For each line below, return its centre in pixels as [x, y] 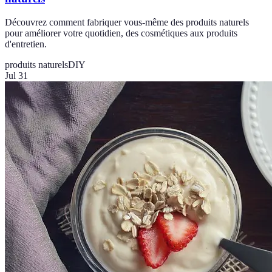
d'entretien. [26, 44]
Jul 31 [16, 75]
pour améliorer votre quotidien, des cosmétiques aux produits [121, 33]
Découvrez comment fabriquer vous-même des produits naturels [127, 22]
